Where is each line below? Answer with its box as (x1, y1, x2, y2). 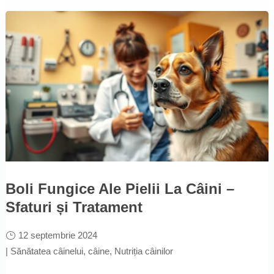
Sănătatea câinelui (10, 245, 83, 256)
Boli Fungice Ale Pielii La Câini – (5, 180, 234, 197)
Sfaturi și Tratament (5, 198, 143, 215)
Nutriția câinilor (114, 245, 173, 256)
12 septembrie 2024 (18, 229, 97, 240)
